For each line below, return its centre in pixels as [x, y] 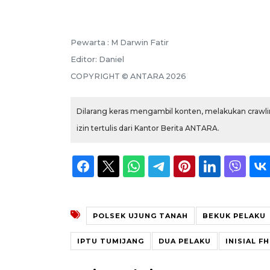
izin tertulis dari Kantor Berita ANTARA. [148, 128]
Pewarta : [91, 42]
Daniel [111, 59]
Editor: [85, 59]
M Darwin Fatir [140, 42]
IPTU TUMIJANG [111, 241]
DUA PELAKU [185, 241]
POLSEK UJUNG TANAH [140, 215]
